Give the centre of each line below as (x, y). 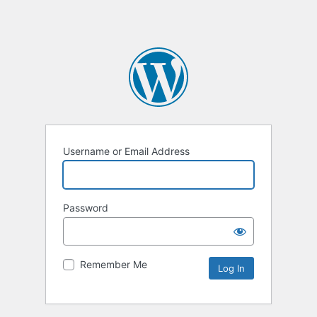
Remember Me (114, 265)
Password (86, 208)
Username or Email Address (126, 151)
